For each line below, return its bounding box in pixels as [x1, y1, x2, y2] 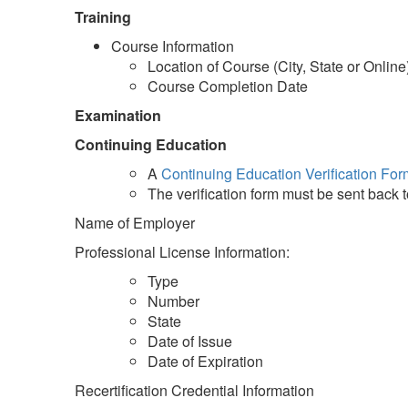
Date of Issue [148, 330, 232, 352]
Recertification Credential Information [75, 379, 314, 401]
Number [148, 290, 199, 311]
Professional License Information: [75, 240, 290, 262]
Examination [75, 104, 161, 126]
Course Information [111, 35, 234, 56]
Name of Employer [75, 211, 195, 233]
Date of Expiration [148, 350, 263, 372]
